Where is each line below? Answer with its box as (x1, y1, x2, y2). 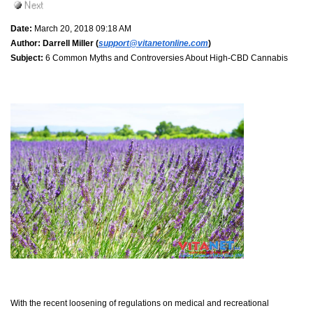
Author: (10, 38, 41, 48)
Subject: (10, 52, 43, 63)
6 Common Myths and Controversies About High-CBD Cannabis (43, 52, 288, 63)
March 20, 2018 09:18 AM (32, 23, 131, 34)
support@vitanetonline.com (99, 38, 208, 48)
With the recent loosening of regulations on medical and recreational (10, 298, 269, 309)
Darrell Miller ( (41, 38, 99, 48)
